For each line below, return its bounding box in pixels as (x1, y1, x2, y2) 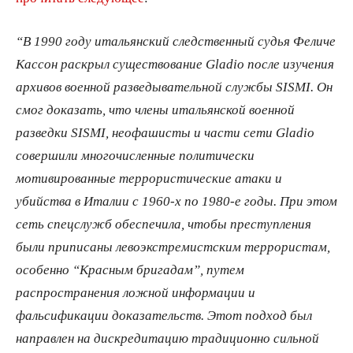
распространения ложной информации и (16, 285, 255, 299)
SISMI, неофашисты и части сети (71, 125, 276, 139)
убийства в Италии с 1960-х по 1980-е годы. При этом (16, 194, 337, 208)
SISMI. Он (276, 80, 333, 94)
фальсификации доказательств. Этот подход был (16, 308, 312, 322)
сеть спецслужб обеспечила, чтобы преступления (16, 217, 311, 231)
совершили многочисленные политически (16, 148, 255, 162)
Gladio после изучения (206, 57, 334, 71)
